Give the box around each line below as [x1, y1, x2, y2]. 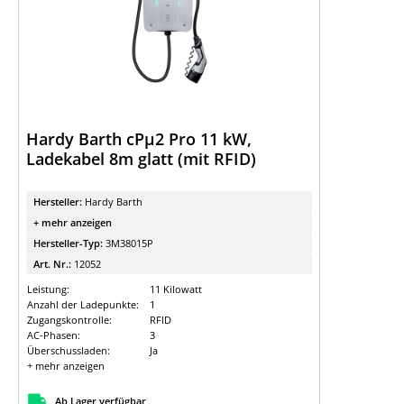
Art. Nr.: [33, 257, 74, 271]
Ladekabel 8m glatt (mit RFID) [26, 148, 256, 170]
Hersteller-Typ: [33, 236, 106, 250]
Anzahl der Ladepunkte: [27, 298, 139, 311]
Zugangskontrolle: [27, 313, 112, 326]
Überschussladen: [27, 344, 110, 357]
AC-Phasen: [27, 328, 80, 342]
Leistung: [27, 282, 69, 296]
